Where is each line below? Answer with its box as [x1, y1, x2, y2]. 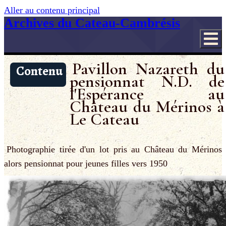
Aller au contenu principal [4, 5, 100, 15]
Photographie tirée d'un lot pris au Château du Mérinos [7, 144, 222, 154]
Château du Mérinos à [70, 96, 224, 118]
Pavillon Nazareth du [72, 59, 224, 80]
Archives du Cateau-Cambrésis [4, 16, 180, 30]
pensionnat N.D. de [70, 71, 224, 92]
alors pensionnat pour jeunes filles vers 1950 [4, 158, 167, 168]
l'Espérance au [70, 84, 224, 105]
